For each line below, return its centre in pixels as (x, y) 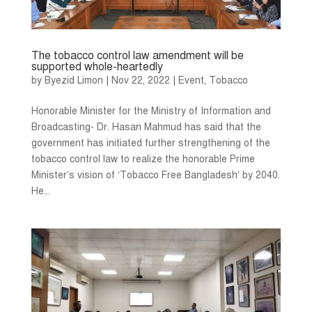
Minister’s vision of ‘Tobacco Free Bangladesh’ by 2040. (155, 175)
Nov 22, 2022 (140, 80)
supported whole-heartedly (97, 67)
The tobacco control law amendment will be (137, 55)
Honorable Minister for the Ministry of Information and (151, 111)
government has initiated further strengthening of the (150, 143)
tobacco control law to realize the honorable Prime (143, 159)
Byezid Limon (73, 80)
